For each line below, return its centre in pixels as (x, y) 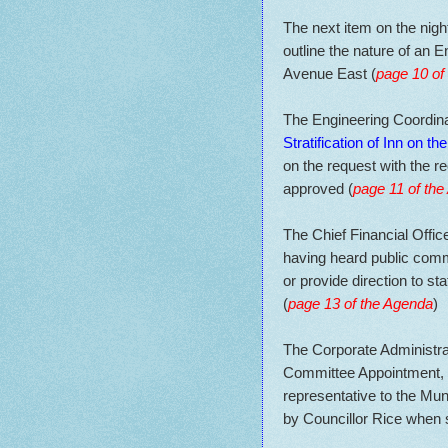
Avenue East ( (329, 73)
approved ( (318, 188)
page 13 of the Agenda (360, 303)
